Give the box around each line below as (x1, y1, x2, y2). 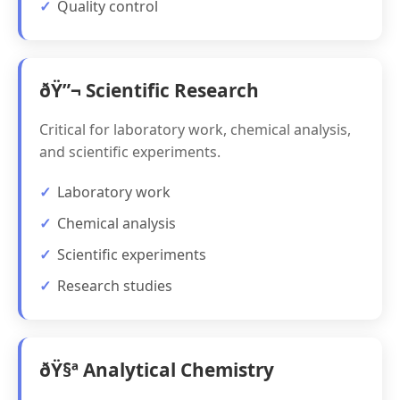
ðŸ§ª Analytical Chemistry (39, 357, 274, 382)
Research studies (57, 276, 172, 296)
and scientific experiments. (39, 142, 221, 162)
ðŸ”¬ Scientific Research (39, 78, 259, 103)
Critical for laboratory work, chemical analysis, (39, 120, 351, 139)
